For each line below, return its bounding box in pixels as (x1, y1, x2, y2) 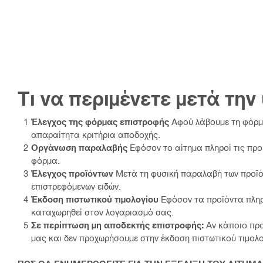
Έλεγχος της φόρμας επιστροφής (31, 116, 169, 127)
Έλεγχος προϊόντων (31, 167, 113, 178)
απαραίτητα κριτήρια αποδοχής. (31, 129, 160, 140)
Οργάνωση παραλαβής (31, 141, 127, 153)
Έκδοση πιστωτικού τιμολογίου (31, 193, 159, 204)
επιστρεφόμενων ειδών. (31, 180, 121, 191)
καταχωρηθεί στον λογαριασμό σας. (31, 206, 174, 217)
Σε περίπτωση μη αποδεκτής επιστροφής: (31, 219, 204, 230)
